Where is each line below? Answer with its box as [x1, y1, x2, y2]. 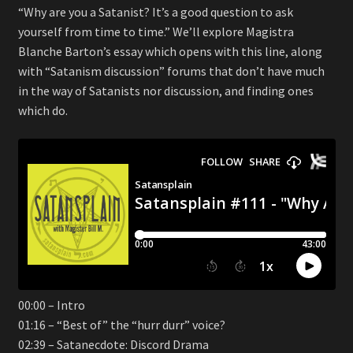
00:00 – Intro [17, 296, 85, 313]
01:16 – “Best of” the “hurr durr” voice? [17, 316, 225, 333]
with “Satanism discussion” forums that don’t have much [17, 63, 325, 80]
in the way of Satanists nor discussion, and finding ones [17, 83, 314, 99]
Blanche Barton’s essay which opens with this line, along [17, 43, 322, 60]
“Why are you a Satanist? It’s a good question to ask [17, 4, 293, 20]
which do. [17, 102, 68, 119]
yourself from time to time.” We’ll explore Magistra [17, 24, 294, 40]
